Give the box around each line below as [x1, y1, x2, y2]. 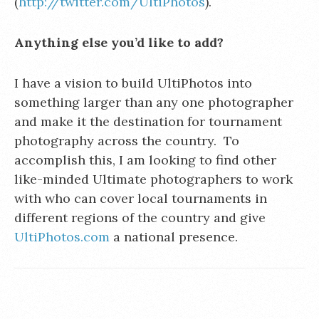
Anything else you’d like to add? [14, 34, 224, 51]
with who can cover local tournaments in [14, 190, 267, 206]
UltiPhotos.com [14, 229, 110, 245]
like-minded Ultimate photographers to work [14, 171, 293, 187]
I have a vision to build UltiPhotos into [14, 75, 252, 91]
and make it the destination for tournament [14, 113, 282, 130]
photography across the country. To [14, 132, 239, 149]
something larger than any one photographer [14, 94, 293, 110]
